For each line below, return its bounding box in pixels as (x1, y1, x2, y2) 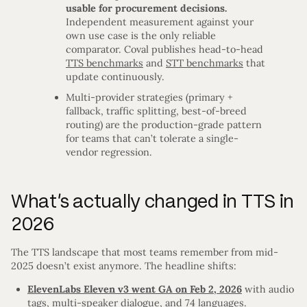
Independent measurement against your (66, 15, 254, 28)
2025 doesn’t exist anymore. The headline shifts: (11, 259, 236, 272)
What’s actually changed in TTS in (11, 190, 295, 213)
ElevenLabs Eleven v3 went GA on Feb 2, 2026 (27, 282, 242, 295)
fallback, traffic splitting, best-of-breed (66, 104, 247, 117)
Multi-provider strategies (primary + (66, 90, 233, 103)
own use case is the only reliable (66, 29, 216, 42)
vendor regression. (66, 145, 152, 158)
